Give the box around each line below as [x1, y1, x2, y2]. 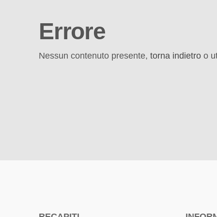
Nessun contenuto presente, [39, 51, 150, 61]
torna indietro [150, 51, 201, 61]
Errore [39, 18, 106, 44]
